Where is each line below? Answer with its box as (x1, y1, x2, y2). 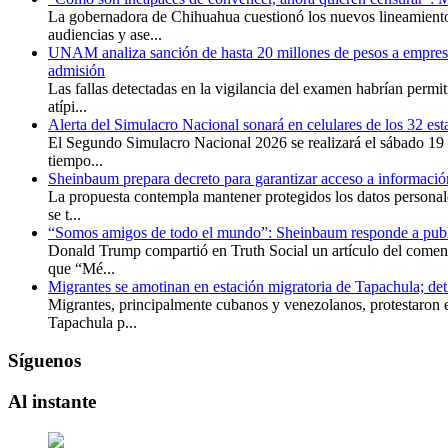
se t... (48, 205, 81, 223)
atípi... (48, 97, 87, 115)
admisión (48, 61, 105, 79)
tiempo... (48, 151, 103, 169)
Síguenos (8, 350, 81, 372)
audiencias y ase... (48, 25, 162, 43)
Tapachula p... (48, 313, 137, 331)
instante (27, 391, 96, 413)
